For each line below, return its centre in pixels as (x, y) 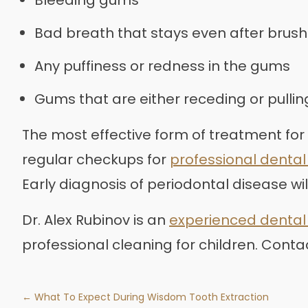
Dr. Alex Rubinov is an (96, 220)
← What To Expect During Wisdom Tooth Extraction (145, 297)
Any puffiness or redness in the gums (162, 66)
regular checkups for (96, 159)
